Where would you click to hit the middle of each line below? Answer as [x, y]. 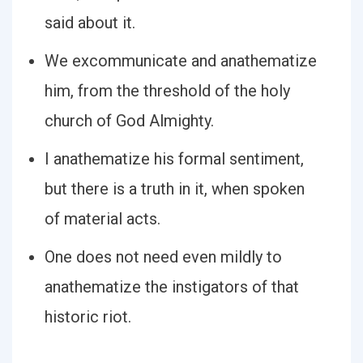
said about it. [90, 23]
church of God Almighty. [129, 121]
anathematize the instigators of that [172, 287]
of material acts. [102, 219]
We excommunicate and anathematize [181, 61]
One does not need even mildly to [163, 257]
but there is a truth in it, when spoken [175, 189]
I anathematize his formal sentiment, [174, 159]
